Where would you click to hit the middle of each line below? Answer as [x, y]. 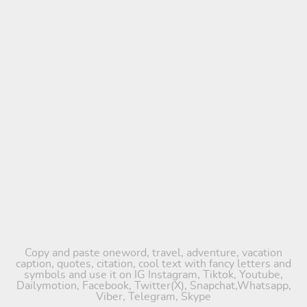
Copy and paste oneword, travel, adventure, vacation [153, 253]
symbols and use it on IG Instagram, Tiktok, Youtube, [153, 275]
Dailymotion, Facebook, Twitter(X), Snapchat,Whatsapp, [153, 286]
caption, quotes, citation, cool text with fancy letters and [153, 264]
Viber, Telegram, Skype [153, 297]
